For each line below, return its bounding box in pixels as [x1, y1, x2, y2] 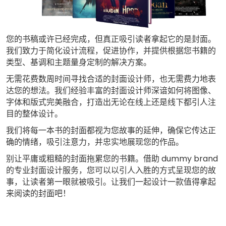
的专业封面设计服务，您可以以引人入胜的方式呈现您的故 [6, 164, 216, 177]
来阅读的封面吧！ [6, 188, 71, 200]
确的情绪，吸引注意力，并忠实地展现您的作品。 [6, 136, 184, 148]
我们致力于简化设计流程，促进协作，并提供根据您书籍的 [6, 45, 216, 57]
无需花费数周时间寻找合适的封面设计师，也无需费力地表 [6, 73, 216, 85]
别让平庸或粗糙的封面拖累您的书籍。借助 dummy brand [6, 153, 218, 165]
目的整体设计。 [6, 108, 63, 120]
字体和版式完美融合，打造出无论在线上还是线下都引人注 [6, 96, 216, 108]
